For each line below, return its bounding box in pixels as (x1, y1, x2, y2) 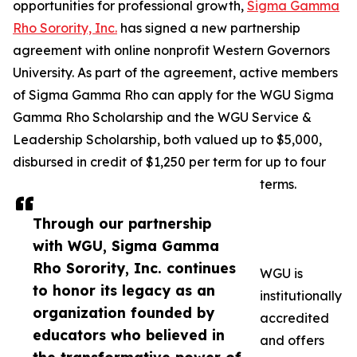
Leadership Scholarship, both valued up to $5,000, (13, 131, 322, 148)
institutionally (260, 288, 342, 304)
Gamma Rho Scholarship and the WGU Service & (13, 109, 312, 126)
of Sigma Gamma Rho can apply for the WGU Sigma (13, 87, 334, 104)
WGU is (260, 265, 303, 282)
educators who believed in (33, 326, 225, 344)
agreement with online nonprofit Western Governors (13, 42, 330, 59)
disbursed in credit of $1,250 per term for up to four (13, 154, 326, 171)
